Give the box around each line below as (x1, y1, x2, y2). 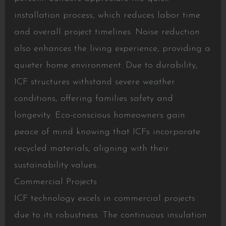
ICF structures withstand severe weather (14, 77, 175, 87)
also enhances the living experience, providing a (14, 44, 210, 54)
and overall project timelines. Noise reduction (14, 27, 200, 37)
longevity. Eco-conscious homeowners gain (14, 110, 185, 121)
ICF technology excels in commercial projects (14, 194, 195, 204)
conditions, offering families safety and (14, 94, 173, 104)
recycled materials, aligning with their (14, 144, 169, 154)
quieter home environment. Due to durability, (14, 61, 198, 71)
